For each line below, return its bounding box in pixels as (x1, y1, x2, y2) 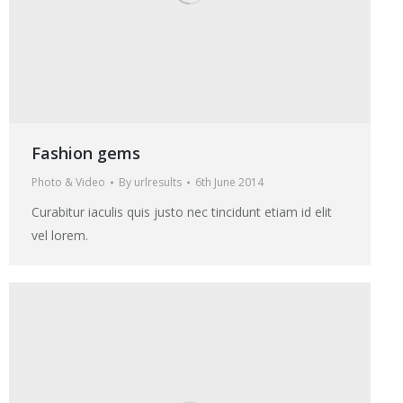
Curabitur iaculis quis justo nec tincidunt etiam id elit (31, 202, 332, 220)
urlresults (134, 174, 182, 190)
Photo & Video (31, 174, 105, 190)
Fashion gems (31, 141, 140, 164)
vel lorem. (31, 226, 88, 244)
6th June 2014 (195, 174, 264, 190)
